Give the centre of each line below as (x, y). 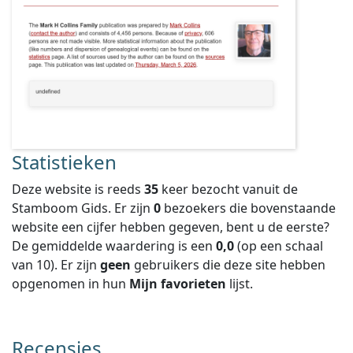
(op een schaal (279, 246)
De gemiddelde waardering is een (114, 246)
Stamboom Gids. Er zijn (83, 208)
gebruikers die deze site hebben (228, 265)
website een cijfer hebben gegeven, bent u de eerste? (171, 227)
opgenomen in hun (71, 284)
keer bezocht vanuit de (228, 189)
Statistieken (64, 162)
